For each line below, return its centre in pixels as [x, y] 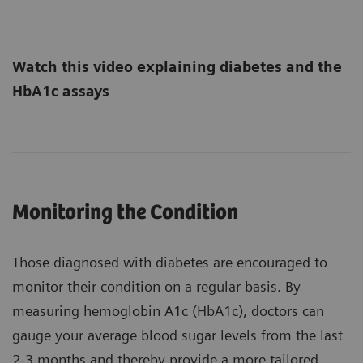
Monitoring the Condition [125, 213]
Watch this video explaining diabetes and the [177, 67]
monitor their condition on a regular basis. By [156, 287]
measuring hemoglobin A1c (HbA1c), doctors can [168, 311]
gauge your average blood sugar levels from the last [177, 335]
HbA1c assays [61, 92]
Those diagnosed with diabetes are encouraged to [170, 263]
